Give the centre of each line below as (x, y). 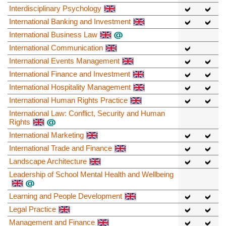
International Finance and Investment (70, 74)
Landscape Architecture (48, 161)
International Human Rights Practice (68, 100)
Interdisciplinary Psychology (55, 8)
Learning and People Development (66, 196)
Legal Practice (33, 209)
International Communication (56, 47)
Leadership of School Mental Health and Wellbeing (91, 174)
